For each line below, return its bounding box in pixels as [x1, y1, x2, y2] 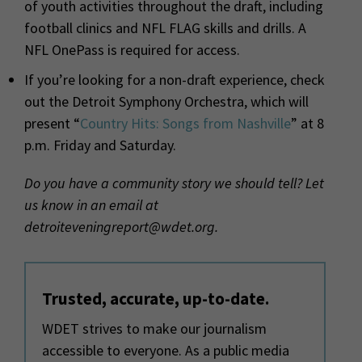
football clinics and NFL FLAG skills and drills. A [24, 19, 306, 38]
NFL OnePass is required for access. [24, 40, 240, 60]
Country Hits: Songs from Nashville [80, 114, 291, 133]
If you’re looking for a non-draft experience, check [24, 70, 325, 90]
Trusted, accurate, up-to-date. [42, 288, 269, 310]
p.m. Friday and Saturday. [24, 136, 176, 155]
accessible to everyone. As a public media [42, 341, 289, 360]
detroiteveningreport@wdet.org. [24, 217, 218, 237]
